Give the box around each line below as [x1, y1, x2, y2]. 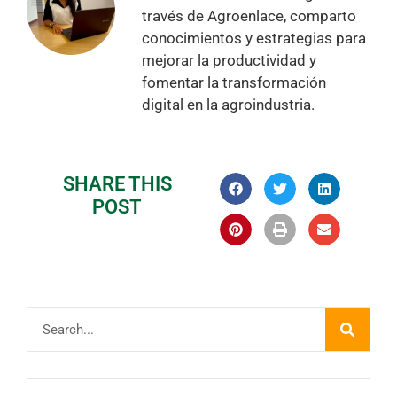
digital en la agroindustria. [142, 96, 315, 114]
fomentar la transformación [142, 74, 326, 92]
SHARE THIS [62, 173, 172, 196]
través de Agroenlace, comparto [142, 7, 356, 26]
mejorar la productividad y [142, 51, 316, 70]
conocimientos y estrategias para [142, 29, 366, 48]
